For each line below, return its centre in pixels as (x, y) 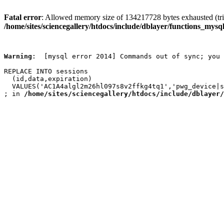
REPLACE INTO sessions (46, 71)
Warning (18, 56)
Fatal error (23, 17)
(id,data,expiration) (48, 79)
